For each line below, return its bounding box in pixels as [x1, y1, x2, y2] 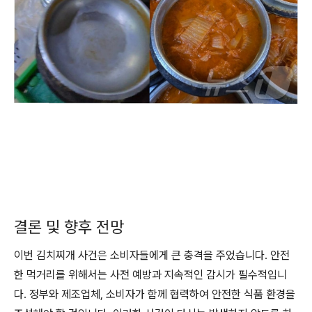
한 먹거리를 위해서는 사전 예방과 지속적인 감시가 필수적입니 [14, 268, 287, 281]
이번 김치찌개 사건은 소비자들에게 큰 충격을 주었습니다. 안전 [14, 249, 290, 262]
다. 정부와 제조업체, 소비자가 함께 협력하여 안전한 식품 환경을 [14, 288, 295, 301]
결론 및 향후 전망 [14, 217, 124, 237]
